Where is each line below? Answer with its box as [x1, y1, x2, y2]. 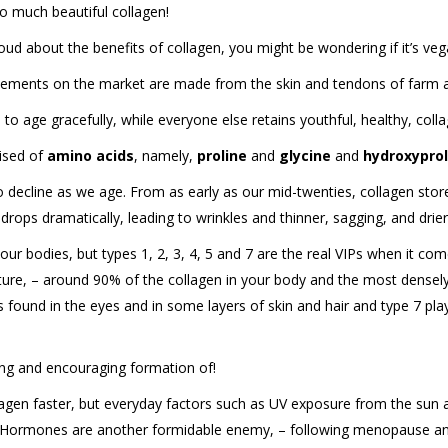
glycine [279, 145, 335, 165]
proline [197, 145, 251, 165]
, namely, [134, 145, 197, 165]
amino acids [47, 145, 134, 165]
